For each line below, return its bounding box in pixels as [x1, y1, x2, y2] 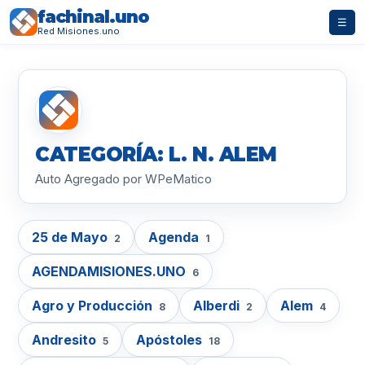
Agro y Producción [32, 297, 156, 314]
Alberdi [193, 297, 243, 314]
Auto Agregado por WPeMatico [35, 171, 212, 187]
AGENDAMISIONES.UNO [32, 263, 189, 279]
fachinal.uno [37, 7, 149, 27]
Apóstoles [136, 332, 205, 348]
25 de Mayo [32, 229, 111, 245]
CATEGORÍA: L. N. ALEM [35, 143, 277, 166]
